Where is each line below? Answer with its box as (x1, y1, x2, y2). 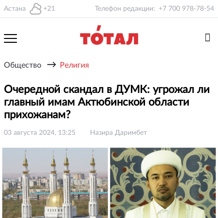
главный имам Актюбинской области (4, 97, 189, 108)
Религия (60, 61, 89, 69)
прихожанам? (4, 109, 73, 120)
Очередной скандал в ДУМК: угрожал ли (4, 84, 210, 95)
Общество (4, 61, 41, 69)
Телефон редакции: (95, 5, 155, 12)
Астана (4, 5, 26, 12)
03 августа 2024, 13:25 (4, 129, 75, 136)
